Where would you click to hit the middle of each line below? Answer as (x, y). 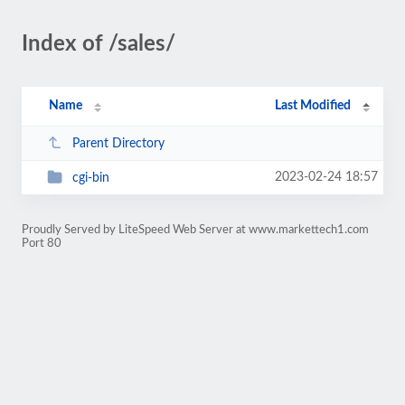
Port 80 (42, 243)
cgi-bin (90, 178)
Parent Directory (118, 143)
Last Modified (313, 106)
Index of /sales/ (99, 44)
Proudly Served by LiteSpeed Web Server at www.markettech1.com (195, 230)
